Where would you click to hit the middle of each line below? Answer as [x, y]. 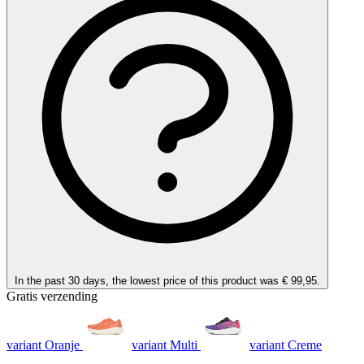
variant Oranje [43, 344]
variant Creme [286, 344]
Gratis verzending [52, 296]
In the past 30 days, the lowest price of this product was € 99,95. [167, 280]
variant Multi [165, 344]
